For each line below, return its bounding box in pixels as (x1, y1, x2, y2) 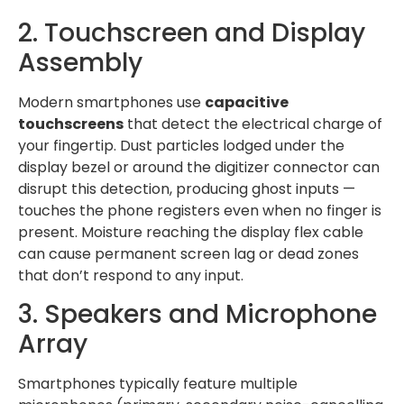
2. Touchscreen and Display (18, 14, 365, 50)
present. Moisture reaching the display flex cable (18, 221, 363, 243)
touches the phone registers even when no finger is (18, 199, 381, 221)
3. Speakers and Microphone (18, 297, 377, 333)
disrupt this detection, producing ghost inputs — (18, 178, 355, 199)
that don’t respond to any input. (18, 264, 243, 286)
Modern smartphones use (18, 91, 205, 113)
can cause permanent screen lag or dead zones (18, 243, 359, 264)
